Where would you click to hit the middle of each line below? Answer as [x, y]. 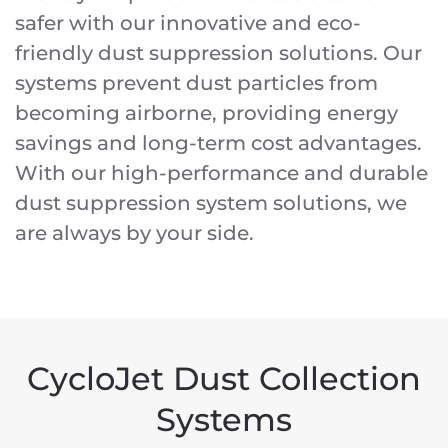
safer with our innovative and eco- [188, 23]
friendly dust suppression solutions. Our [218, 53]
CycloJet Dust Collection [224, 378]
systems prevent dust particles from [196, 83]
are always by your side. [134, 233]
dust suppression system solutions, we [211, 203]
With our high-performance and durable [221, 173]
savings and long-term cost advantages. [218, 143]
